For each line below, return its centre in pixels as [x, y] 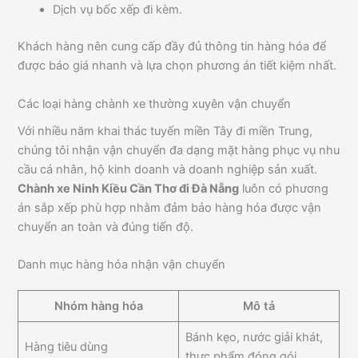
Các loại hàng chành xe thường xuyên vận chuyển [155, 103]
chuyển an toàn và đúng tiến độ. [106, 227]
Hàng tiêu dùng [66, 347]
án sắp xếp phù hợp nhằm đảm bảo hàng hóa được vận [170, 207]
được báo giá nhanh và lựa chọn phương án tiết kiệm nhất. [177, 66]
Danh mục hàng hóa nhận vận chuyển [122, 265]
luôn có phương [284, 188]
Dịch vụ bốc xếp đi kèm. [118, 10]
